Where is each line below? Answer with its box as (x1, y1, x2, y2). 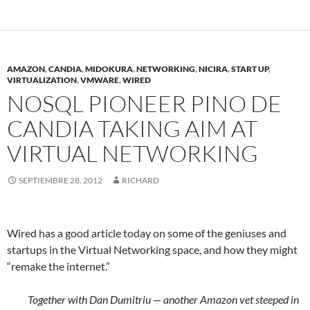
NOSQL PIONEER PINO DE (7, 89, 282, 118)
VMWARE (80, 75, 119, 85)
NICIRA (199, 64, 228, 74)
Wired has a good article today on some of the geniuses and (7, 226, 286, 239)
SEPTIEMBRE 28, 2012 (19, 175, 102, 185)
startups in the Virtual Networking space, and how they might (7, 243, 298, 256)
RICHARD (122, 175, 159, 185)
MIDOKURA (85, 64, 133, 74)
